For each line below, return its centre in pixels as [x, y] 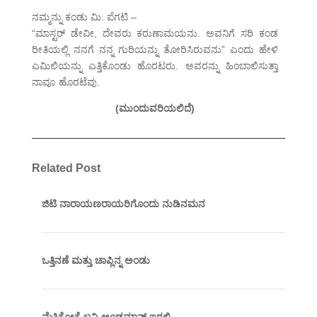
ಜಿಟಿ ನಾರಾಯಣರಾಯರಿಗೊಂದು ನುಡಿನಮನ [123, 204]
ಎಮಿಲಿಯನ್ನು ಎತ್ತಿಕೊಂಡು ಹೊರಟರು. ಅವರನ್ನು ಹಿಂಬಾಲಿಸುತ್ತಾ [155, 66]
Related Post [66, 168]
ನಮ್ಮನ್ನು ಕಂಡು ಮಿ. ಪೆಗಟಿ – [84, 17]
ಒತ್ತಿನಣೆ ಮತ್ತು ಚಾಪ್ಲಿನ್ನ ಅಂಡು [96, 261]
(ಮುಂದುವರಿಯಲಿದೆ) [155, 109]
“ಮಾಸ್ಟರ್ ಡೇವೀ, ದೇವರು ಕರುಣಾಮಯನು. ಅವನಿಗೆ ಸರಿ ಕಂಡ [155, 34]
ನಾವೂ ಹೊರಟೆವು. [65, 82]
